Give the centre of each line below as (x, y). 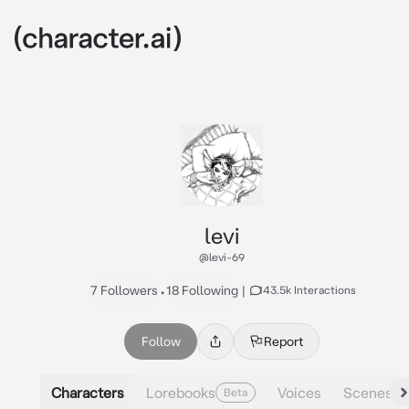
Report (284, 341)
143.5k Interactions (307, 290)
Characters (88, 392)
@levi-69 (222, 257)
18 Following (202, 290)
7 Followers (124, 290)
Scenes (368, 392)
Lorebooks (181, 392)
